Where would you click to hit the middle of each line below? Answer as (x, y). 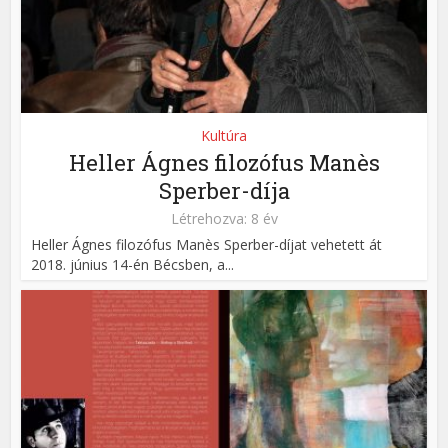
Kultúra (224, 136)
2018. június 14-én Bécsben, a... (133, 265)
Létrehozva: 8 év (224, 219)
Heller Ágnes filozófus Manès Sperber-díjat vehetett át (207, 245)
